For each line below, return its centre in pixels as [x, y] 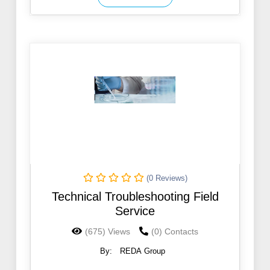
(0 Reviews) [167, 178]
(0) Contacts [175, 232]
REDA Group [142, 251]
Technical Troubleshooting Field [135, 197]
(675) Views [108, 232]
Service [135, 211]
